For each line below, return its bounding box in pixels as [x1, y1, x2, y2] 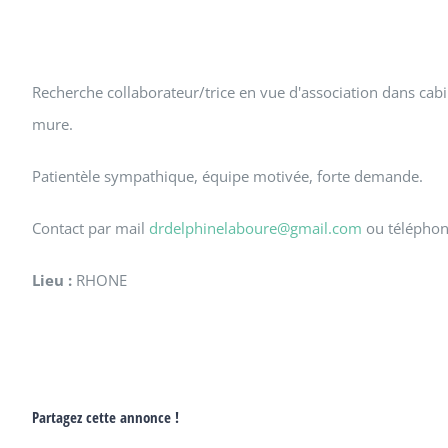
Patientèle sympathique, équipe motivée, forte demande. [32, 166, 423, 186]
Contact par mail [32, 218, 149, 238]
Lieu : [32, 270, 72, 290]
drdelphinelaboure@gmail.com [149, 218, 362, 238]
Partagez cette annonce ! [32, 407, 179, 427]
